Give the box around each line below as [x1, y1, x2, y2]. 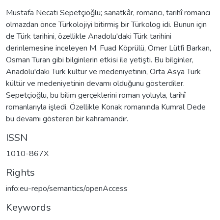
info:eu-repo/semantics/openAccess [6, 183, 128, 194]
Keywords [6, 200, 51, 214]
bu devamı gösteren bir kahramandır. [6, 113, 128, 124]
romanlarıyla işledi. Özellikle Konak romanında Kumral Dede [6, 101, 206, 112]
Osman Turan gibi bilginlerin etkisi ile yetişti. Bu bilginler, [6, 54, 193, 65]
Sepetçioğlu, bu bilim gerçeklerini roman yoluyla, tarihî [6, 89, 186, 101]
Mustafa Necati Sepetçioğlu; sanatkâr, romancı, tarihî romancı [6, 7, 210, 18]
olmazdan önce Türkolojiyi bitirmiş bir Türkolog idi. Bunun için [6, 19, 207, 30]
